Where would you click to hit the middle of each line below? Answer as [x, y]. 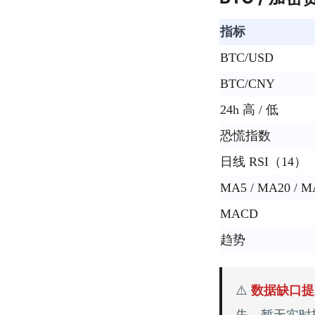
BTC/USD [247, 58]
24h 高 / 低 [249, 110]
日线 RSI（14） [263, 162]
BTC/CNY [247, 84]
